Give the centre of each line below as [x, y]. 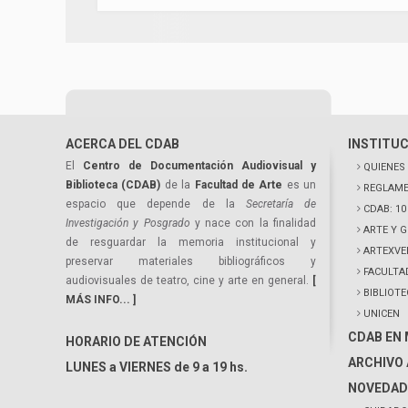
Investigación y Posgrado [128, 223]
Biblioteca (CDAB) [113, 185]
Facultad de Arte [239, 185]
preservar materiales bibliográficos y [191, 261]
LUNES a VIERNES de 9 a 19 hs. [157, 367]
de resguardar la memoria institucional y [191, 242]
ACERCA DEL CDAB [122, 144]
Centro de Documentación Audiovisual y [199, 166]
